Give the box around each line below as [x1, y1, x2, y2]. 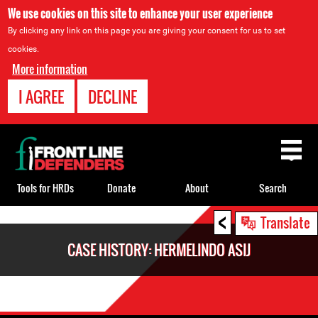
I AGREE [18, 85, 65, 108]
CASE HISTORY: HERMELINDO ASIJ [67, 239, 251, 261]
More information [12, 60, 88, 77]
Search [259, 180, 287, 195]
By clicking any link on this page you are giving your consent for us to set [8, 26, 286, 35]
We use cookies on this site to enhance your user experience [8, 5, 273, 22]
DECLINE [88, 85, 138, 108]
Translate [261, 212, 310, 232]
